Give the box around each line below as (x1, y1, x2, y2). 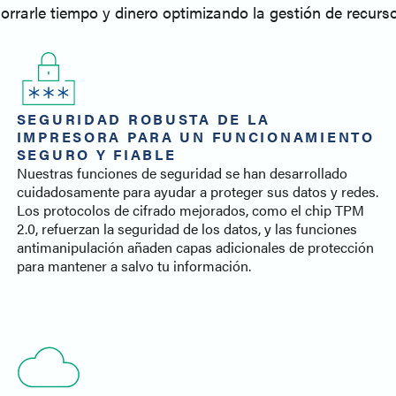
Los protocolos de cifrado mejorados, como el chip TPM (16, 200, 364, 221)
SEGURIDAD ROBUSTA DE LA (16, 109, 271, 130)
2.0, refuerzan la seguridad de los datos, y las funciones (16, 218, 357, 240)
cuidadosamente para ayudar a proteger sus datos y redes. (16, 181, 378, 202)
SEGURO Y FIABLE (16, 144, 177, 165)
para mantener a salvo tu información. (16, 255, 251, 277)
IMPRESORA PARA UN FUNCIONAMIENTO (16, 126, 375, 148)
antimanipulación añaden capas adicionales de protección (16, 237, 374, 258)
